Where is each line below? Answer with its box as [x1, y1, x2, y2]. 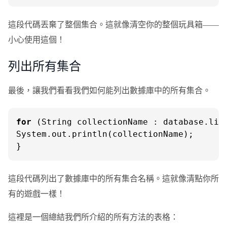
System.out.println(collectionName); [16, 129, 194, 139]
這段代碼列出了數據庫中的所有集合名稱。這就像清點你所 [8, 173, 219, 183]
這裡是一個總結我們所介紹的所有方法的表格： [8, 211, 178, 222]
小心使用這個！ [8, 34, 65, 45]
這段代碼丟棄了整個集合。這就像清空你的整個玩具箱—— [8, 19, 219, 29]
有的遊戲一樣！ [8, 188, 65, 199]
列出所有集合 [8, 58, 81, 74]
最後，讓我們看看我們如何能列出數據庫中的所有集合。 [8, 85, 211, 95]
